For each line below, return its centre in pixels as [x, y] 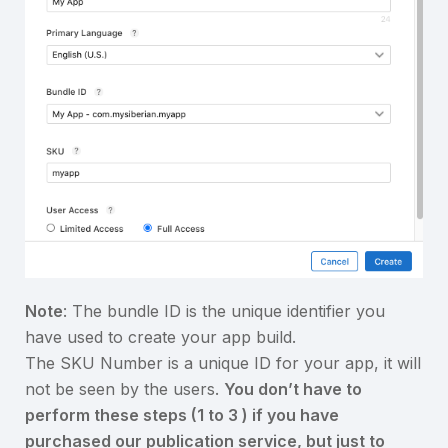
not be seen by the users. [124, 389]
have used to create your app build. [160, 337]
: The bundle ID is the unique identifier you [224, 311]
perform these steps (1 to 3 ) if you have [182, 415]
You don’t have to [293, 389]
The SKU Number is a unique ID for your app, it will [223, 363]
